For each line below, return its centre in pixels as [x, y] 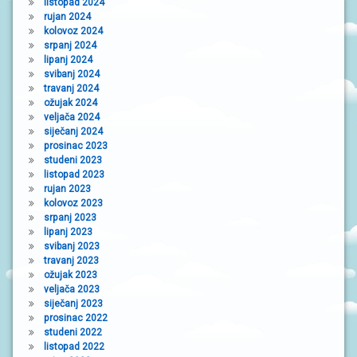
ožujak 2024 [70, 102]
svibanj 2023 [71, 246]
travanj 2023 [71, 260]
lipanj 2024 [68, 59]
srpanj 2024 [70, 45]
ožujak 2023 [70, 275]
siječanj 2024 [73, 131]
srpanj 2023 [70, 217]
